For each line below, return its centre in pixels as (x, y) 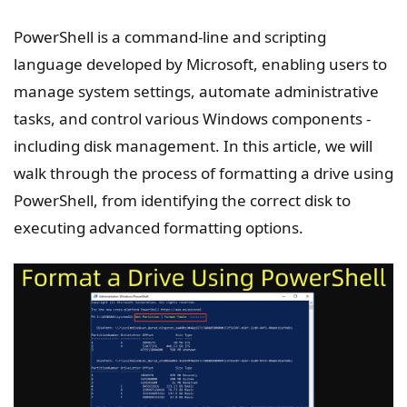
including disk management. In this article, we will (193, 146)
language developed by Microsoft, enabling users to (200, 64)
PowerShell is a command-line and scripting (170, 37)
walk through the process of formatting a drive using (203, 173)
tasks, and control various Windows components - (192, 119)
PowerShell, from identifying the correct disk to (182, 200)
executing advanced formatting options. (159, 228)
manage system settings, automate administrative (196, 91)
